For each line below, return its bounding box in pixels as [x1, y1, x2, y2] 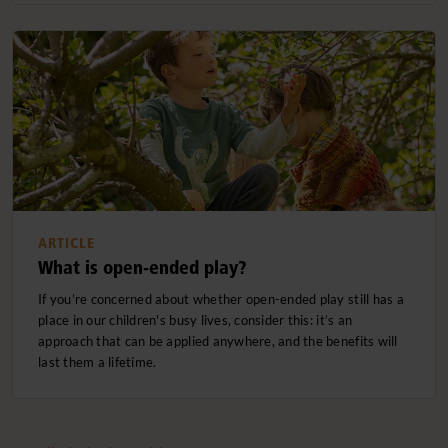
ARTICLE [38, 234, 95, 253]
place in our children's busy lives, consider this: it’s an [38, 312, 353, 329]
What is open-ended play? [38, 256, 246, 280]
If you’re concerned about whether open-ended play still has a [38, 291, 404, 308]
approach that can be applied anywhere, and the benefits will [38, 333, 398, 350]
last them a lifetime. [38, 354, 157, 371]
